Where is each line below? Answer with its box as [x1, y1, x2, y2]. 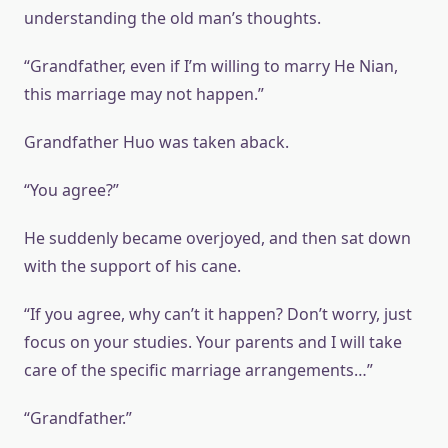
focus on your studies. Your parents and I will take [24, 331, 402, 353]
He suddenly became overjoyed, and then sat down [24, 227, 411, 249]
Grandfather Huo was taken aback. [24, 131, 289, 153]
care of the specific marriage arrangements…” [24, 359, 373, 381]
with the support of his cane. [24, 255, 241, 277]
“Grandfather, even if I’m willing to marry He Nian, [24, 55, 398, 77]
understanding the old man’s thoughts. [24, 7, 321, 29]
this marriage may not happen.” [24, 83, 264, 105]
